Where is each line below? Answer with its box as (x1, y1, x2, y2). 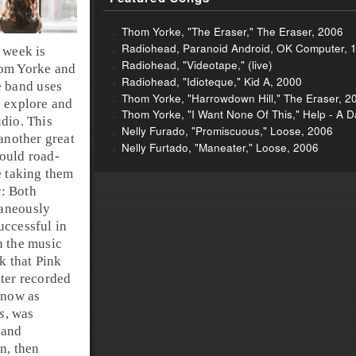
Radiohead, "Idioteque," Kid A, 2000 (121, 73, 302, 89)
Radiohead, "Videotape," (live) (121, 57, 273, 72)
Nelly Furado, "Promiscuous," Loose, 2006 (121, 123, 333, 139)
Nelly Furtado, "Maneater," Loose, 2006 (121, 139, 319, 155)
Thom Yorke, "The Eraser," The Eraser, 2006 (121, 24, 343, 40)
